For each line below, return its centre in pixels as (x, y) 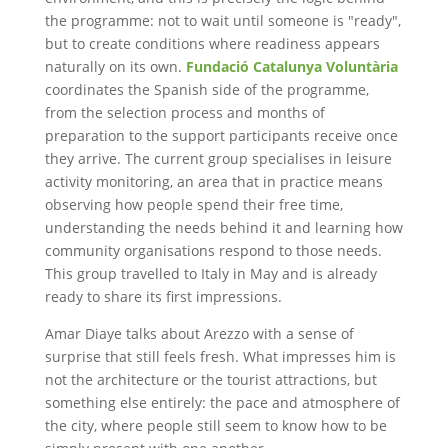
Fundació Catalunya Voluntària (291, 66)
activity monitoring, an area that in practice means (213, 181)
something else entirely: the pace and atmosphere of (222, 402)
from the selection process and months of (184, 112)
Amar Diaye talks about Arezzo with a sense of (199, 333)
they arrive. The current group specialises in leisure (218, 158)
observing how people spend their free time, (193, 204)
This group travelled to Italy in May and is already (210, 273)
